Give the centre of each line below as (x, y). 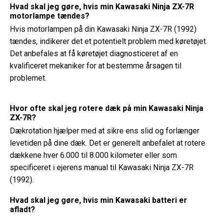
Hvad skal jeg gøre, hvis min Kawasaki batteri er (99, 200)
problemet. (28, 78)
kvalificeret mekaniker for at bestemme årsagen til (96, 66)
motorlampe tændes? (50, 16)
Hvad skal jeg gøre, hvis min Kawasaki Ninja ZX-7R (102, 7)
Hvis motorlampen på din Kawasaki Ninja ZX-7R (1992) (103, 29)
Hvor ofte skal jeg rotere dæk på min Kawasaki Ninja (107, 108)
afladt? (22, 209)
